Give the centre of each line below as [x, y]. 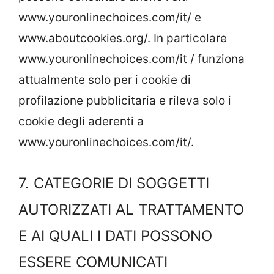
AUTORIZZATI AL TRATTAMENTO [131, 209]
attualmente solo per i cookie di [105, 80]
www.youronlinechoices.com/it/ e [110, 17]
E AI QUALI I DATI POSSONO [115, 236]
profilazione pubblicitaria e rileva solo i [125, 100]
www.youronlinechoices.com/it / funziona [131, 59]
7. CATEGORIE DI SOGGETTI [114, 183]
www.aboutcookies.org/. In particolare [123, 38]
